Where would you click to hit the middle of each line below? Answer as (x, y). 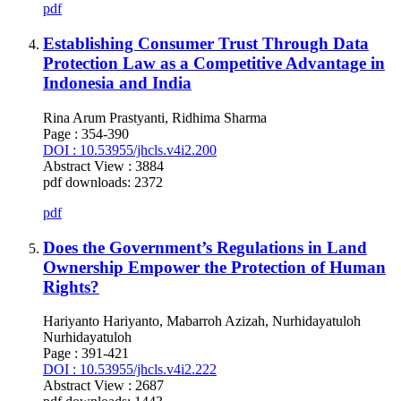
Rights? (71, 286)
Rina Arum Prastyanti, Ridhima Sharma (155, 117)
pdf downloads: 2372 (103, 182)
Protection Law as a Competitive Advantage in (214, 64)
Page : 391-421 (86, 354)
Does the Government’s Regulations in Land (205, 247)
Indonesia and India (117, 83)
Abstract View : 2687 (103, 386)
